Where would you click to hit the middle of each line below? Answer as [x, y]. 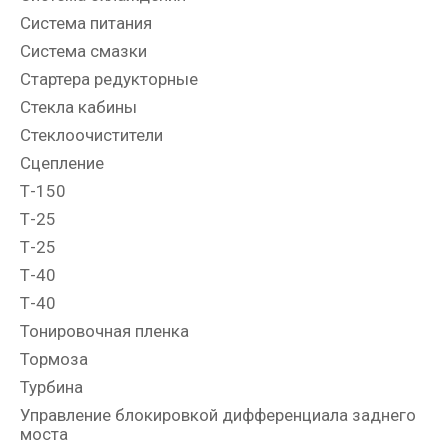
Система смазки [83, 51]
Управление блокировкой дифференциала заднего [218, 415]
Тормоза [54, 359]
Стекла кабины [78, 107]
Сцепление [62, 163]
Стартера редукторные [109, 79]
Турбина [51, 387]
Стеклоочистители [91, 135]
